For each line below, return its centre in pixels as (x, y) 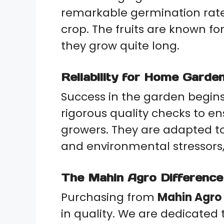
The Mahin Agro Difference (142, 177)
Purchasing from (109, 197)
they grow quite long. (120, 45)
